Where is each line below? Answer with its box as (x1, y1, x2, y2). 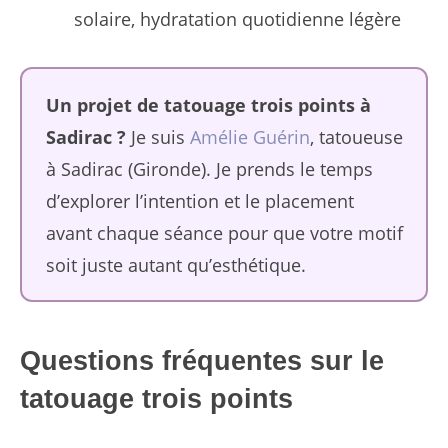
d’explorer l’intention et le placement (45, 188, 354, 213)
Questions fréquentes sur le (20, 345, 384, 377)
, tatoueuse (309, 124, 403, 149)
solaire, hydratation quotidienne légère (74, 7, 401, 32)
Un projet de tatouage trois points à (45, 92, 371, 117)
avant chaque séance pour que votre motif (45, 220, 403, 245)
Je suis (125, 124, 190, 149)
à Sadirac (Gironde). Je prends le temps (45, 156, 373, 181)
